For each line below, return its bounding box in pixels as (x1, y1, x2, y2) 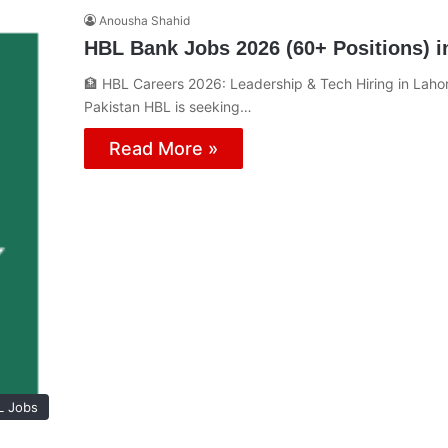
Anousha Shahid (99, 12, 190, 28)
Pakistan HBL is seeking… (84, 97, 252, 115)
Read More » (109, 137, 218, 159)
